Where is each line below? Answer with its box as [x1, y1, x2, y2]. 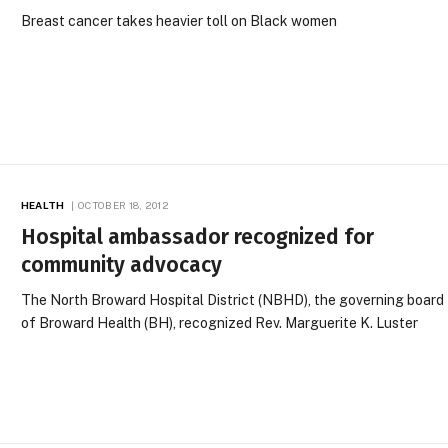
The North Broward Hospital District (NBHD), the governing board [21, 291, 445, 308]
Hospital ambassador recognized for [21, 223, 375, 250]
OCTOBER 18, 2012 [78, 198, 169, 211]
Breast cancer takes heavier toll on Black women [21, 13, 338, 30]
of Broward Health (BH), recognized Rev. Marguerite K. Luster [21, 314, 419, 331]
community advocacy [21, 251, 223, 278]
